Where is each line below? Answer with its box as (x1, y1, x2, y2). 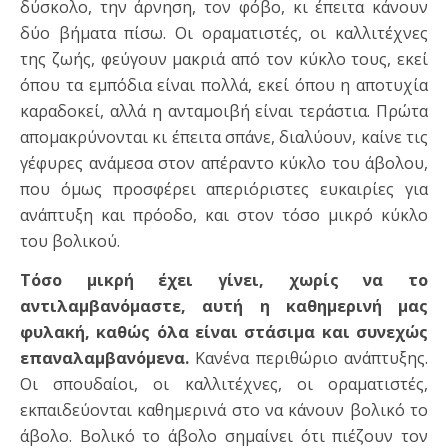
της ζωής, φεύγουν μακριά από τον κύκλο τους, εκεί (20, 48, 428, 71)
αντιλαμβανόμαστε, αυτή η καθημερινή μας (20, 295, 428, 318)
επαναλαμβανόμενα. (20, 347, 189, 370)
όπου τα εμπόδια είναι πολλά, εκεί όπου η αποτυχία (20, 74, 428, 97)
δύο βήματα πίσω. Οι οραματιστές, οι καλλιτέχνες (20, 22, 428, 45)
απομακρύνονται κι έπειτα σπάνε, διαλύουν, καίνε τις (20, 126, 428, 149)
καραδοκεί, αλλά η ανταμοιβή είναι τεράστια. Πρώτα (20, 100, 428, 123)
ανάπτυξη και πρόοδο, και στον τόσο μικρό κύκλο (20, 204, 428, 227)
